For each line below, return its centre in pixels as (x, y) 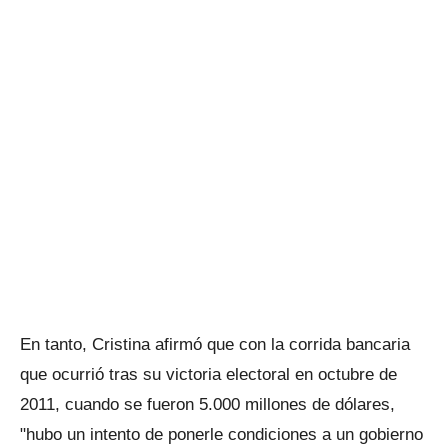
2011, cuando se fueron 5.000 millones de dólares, (207, 404)
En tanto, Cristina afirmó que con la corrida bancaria (215, 344)
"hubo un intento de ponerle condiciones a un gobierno (221, 434)
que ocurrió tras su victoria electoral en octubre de (208, 374)
